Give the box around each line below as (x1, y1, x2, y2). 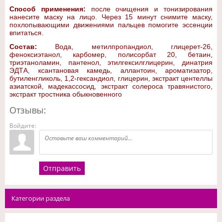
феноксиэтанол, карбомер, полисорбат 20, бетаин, (9, 51, 213, 58)
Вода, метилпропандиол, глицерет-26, (37, 43, 213, 51)
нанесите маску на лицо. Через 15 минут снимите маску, (9, 13, 213, 21)
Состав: (9, 43, 37, 51)
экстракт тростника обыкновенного (9, 90, 122, 98)
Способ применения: (9, 5, 86, 13)
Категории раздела (11, 194, 70, 203)
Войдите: (9, 121, 36, 130)
